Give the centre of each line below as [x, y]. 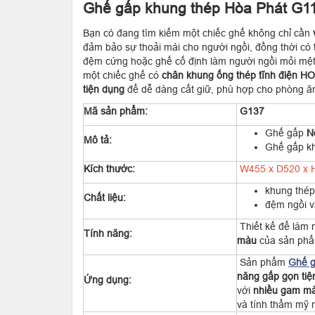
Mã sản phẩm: [116, 111]
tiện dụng [104, 89]
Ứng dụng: [108, 280]
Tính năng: [108, 233]
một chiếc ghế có [122, 75]
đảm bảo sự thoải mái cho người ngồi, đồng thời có [198, 47]
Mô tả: [98, 140]
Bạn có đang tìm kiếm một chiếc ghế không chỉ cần [198, 33]
